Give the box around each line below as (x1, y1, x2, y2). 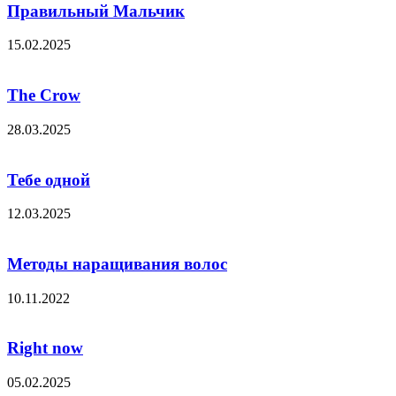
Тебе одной (7, 170, 90, 189)
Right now (7, 339, 83, 358)
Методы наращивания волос (7, 254, 227, 273)
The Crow (7, 86, 80, 105)
